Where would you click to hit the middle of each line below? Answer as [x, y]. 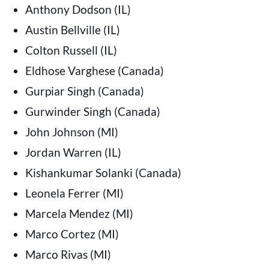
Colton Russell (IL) [71, 50]
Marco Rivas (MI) [68, 254]
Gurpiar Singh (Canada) [84, 91]
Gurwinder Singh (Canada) [92, 111]
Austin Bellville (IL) [72, 29]
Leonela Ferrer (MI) [74, 193]
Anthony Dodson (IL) [78, 9]
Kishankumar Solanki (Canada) [103, 172]
